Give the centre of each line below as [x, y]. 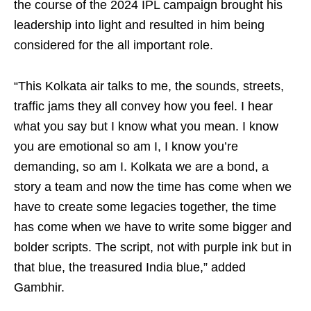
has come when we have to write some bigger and [153, 227]
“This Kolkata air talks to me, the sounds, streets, [149, 86]
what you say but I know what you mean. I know [146, 126]
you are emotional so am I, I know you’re [126, 146]
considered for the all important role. [114, 45]
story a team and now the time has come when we [153, 187]
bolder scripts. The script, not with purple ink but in [153, 247]
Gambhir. [39, 287]
